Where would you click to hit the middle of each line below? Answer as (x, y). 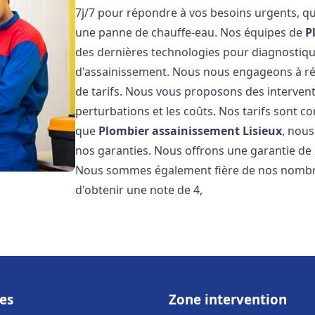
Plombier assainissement (169, 131)
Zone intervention (228, 299)
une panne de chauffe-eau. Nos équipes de (191, 32)
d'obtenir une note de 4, (139, 190)
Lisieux (263, 131)
